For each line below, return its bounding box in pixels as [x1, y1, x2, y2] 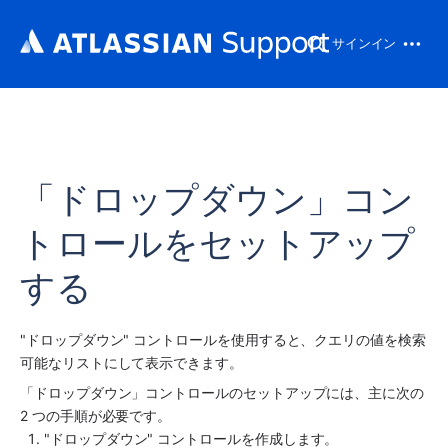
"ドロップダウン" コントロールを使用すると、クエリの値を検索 [20, 330, 426, 348]
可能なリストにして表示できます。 [20, 353, 243, 371]
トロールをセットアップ [20, 219, 415, 266]
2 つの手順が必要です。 [20, 406, 172, 424]
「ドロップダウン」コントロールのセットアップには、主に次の [20, 383, 424, 401]
